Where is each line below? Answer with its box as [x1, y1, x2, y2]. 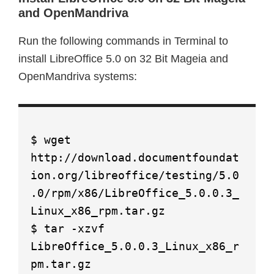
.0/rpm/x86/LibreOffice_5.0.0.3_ [31, 187, 239, 199]
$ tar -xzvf [31, 222, 105, 235]
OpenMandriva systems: [18, 70, 137, 83]
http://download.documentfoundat [31, 151, 239, 164]
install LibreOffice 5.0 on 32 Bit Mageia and [18, 53, 228, 65]
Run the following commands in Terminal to [18, 35, 228, 47]
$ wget [31, 133, 71, 146]
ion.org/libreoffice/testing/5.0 [31, 169, 239, 182]
